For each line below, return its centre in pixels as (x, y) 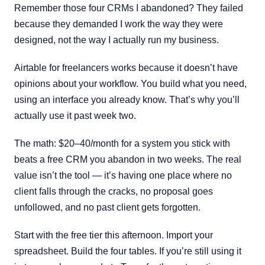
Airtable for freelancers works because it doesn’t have (126, 68)
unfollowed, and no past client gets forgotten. (107, 207)
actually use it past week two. (75, 116)
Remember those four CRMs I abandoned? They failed (129, 8)
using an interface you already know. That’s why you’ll (127, 100)
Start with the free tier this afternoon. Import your (114, 235)
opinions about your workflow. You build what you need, (130, 84)
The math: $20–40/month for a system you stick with (122, 143)
